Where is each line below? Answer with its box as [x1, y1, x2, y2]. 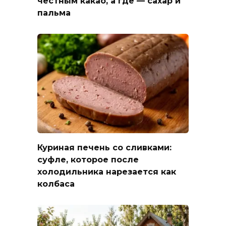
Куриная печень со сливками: [37, 142, 172, 152]
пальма [37, 8, 71, 18]
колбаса [37, 179, 75, 189]
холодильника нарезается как [37, 166, 176, 177]
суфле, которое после [37, 154, 139, 164]
